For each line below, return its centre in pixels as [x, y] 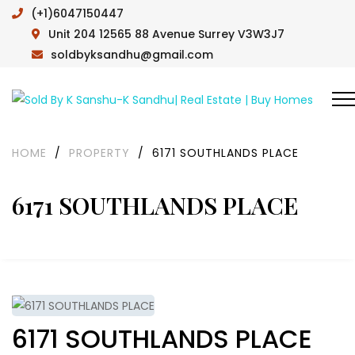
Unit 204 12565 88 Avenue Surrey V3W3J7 [166, 34]
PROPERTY [99, 153]
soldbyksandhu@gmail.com [132, 54]
